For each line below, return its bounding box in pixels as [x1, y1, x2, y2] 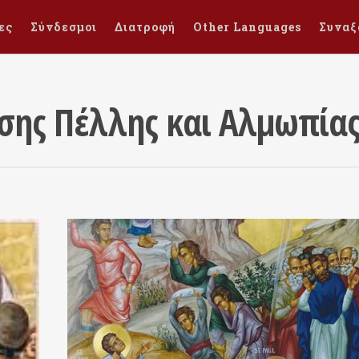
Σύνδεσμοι [30, 19, 97, 34]
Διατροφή [115, 19, 175, 34]
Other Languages [193, 19, 301, 34]
